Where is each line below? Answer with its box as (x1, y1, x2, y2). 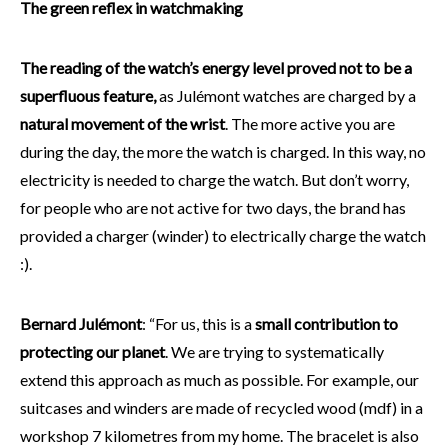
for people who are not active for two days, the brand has (20, 198, 406, 218)
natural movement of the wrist (20, 114, 225, 134)
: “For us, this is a (142, 314, 252, 334)
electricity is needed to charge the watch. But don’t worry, (20, 170, 409, 190)
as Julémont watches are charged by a (156, 86, 416, 106)
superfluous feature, (20, 86, 156, 106)
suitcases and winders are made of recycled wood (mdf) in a (20, 398, 423, 418)
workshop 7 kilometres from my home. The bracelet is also (20, 426, 419, 446)
